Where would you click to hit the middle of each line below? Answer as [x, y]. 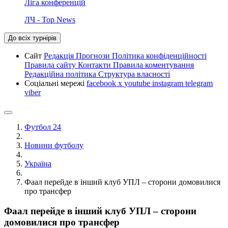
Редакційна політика [61, 74]
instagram [169, 83]
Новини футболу [54, 145]
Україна [38, 163]
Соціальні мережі [55, 83]
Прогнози [94, 55]
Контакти [95, 65]
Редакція [60, 55]
